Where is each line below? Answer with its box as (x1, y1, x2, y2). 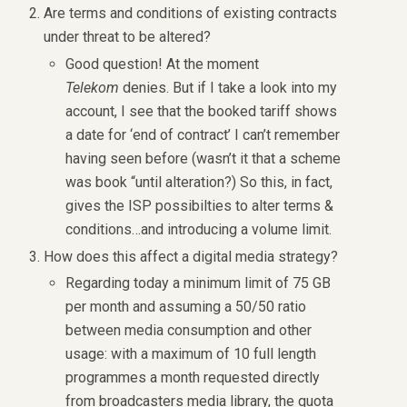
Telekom (65, 78, 120, 96)
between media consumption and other (65, 322, 313, 340)
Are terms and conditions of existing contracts (44, 4, 338, 22)
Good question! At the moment (65, 55, 260, 73)
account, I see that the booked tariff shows (65, 102, 338, 120)
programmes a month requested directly (65, 369, 321, 387)
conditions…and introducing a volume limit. (65, 220, 333, 238)
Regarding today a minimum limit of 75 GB (65, 274, 332, 293)
